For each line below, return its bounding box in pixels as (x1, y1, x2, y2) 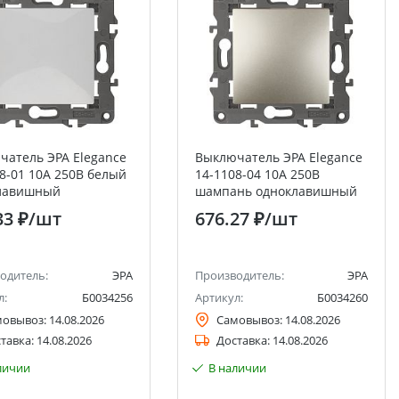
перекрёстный (194, 199, 285, 216)
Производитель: (194, 267, 284, 283)
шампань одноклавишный (194, 183, 357, 199)
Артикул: (194, 289, 243, 305)
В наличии (208, 360, 266, 376)
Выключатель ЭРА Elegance (194, 149, 362, 166)
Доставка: (216, 332, 270, 348)
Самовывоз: (216, 312, 282, 328)
